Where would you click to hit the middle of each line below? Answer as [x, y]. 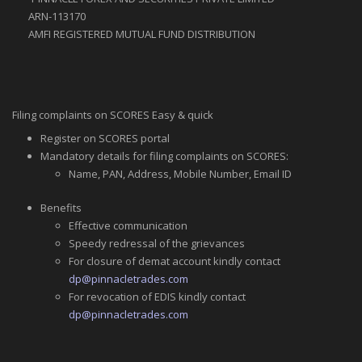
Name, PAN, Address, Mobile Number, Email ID [180, 173]
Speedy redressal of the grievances [157, 243]
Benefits [61, 207]
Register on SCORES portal [105, 138]
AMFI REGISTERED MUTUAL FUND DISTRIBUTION [142, 34]
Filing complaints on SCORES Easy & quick [113, 114]
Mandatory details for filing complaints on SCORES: [164, 156]
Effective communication [128, 225]
